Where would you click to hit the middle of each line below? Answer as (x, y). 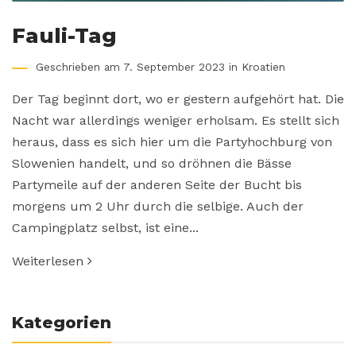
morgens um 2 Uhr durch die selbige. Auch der (158, 207)
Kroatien (263, 67)
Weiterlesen (50, 261)
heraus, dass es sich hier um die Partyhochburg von (172, 142)
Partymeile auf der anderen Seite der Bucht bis (157, 185)
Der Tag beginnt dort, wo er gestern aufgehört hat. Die (178, 99)
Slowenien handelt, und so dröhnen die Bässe (152, 164)
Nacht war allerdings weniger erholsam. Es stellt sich (176, 121)
